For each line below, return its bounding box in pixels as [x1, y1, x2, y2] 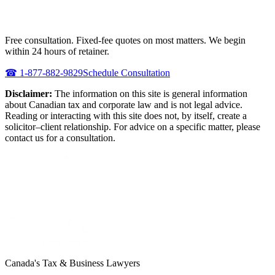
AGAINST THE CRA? [5, 8, 139, 24]
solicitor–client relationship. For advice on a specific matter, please [5, 121, 260, 132]
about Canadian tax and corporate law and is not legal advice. [5, 99, 242, 110]
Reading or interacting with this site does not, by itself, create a [5, 110, 247, 121]
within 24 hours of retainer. [5, 45, 109, 56]
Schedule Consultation [83, 67, 170, 78]
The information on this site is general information [55, 88, 247, 99]
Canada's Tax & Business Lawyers [5, 257, 140, 268]
